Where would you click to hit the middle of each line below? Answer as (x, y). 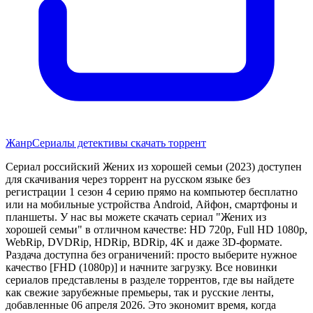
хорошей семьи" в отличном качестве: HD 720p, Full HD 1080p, (156, 229)
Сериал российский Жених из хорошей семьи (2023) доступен (154, 166)
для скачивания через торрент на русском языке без (128, 179)
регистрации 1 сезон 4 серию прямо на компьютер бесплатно (152, 191)
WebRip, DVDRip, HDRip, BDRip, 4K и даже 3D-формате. (144, 242)
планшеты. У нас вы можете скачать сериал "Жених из (136, 217)
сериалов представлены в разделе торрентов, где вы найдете (150, 279)
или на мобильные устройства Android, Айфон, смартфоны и (152, 204)
